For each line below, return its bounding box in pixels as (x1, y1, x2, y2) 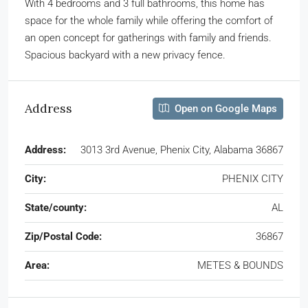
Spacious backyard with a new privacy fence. (25, 48, 225, 61)
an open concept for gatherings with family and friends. (25, 31, 272, 44)
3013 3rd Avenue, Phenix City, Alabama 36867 (80, 143, 283, 156)
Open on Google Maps (172, 102, 277, 115)
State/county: (25, 201, 87, 214)
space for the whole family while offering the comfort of (25, 14, 273, 27)
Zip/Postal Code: (25, 230, 102, 243)
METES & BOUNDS (197, 258, 283, 272)
